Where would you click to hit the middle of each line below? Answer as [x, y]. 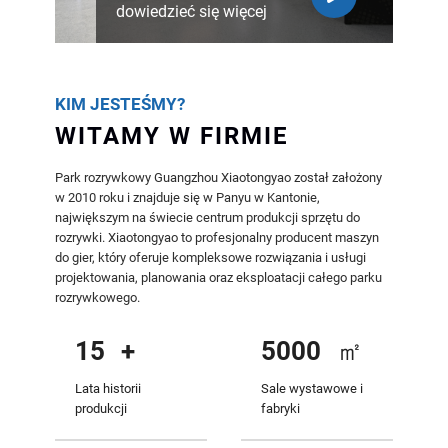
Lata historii [108, 388]
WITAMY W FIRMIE [172, 135]
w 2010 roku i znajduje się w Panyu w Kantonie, [188, 197]
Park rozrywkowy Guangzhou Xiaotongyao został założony [219, 177]
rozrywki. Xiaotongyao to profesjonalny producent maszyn [217, 237]
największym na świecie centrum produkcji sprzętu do [208, 217]
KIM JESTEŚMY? [120, 103]
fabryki [280, 408]
